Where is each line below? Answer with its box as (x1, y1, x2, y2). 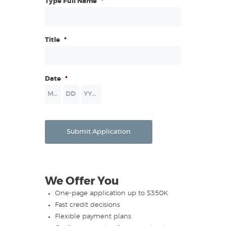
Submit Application (66, 129, 131, 136)
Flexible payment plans (54, 213, 131, 220)
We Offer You (45, 176, 119, 187)
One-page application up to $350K (54, 190, 168, 197)
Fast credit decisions (54, 202, 120, 209)
